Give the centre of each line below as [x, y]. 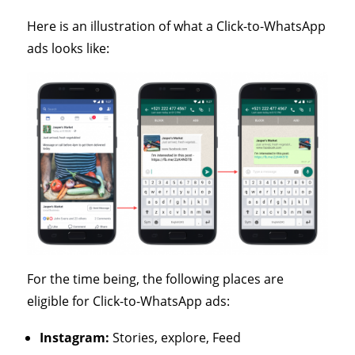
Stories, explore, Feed [175, 337]
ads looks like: [68, 49]
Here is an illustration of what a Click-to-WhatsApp [176, 27]
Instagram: [74, 337]
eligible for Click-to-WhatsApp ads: [128, 301]
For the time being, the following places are [155, 279]
